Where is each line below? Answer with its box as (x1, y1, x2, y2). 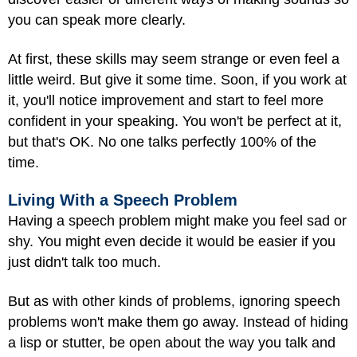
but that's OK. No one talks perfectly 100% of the (8, 133, 316, 150)
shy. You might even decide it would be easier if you (8, 233, 335, 250)
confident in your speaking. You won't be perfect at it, (8, 112, 342, 129)
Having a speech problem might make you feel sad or (8, 213, 347, 229)
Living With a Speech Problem (8, 191, 237, 210)
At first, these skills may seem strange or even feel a (8, 50, 339, 67)
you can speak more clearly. (8, 12, 186, 29)
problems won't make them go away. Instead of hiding (8, 313, 348, 330)
